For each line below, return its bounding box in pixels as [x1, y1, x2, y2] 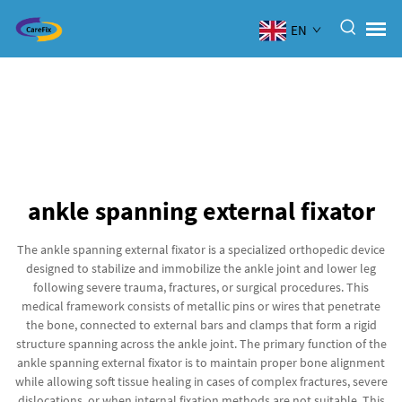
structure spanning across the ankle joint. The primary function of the [15, 336, 387, 352]
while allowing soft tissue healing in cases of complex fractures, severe [14, 373, 388, 389]
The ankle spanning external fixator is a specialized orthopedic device [17, 241, 385, 258]
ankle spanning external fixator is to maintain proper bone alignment [17, 354, 385, 371]
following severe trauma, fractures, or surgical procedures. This [33, 279, 369, 295]
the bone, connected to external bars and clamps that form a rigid [25, 317, 377, 333]
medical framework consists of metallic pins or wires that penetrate [22, 298, 380, 314]
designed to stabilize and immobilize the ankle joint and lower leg [26, 260, 376, 276]
